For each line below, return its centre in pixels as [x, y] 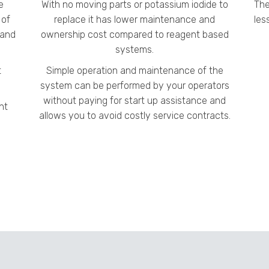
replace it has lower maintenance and [134, 20]
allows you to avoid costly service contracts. [134, 116]
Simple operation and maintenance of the [134, 71]
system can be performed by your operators [134, 86]
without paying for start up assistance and [134, 101]
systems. [134, 50]
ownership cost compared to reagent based [134, 35]
